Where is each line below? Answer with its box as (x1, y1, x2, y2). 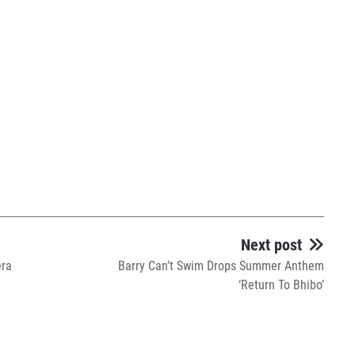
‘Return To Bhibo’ (239, 277, 324, 292)
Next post (241, 235, 302, 254)
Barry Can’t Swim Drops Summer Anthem (118, 258, 324, 273)
